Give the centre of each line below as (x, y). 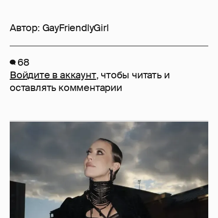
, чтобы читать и (133, 75)
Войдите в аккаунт (53, 75)
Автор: (26, 28)
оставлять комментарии (66, 88)
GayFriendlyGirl (75, 28)
